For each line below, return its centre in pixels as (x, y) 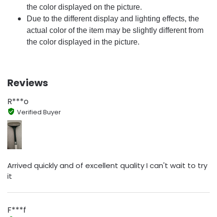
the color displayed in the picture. (83, 42)
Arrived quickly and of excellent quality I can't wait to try (107, 165)
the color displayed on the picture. (84, 7)
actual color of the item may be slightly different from (115, 30)
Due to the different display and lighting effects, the (113, 18)
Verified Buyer (39, 112)
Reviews (28, 83)
